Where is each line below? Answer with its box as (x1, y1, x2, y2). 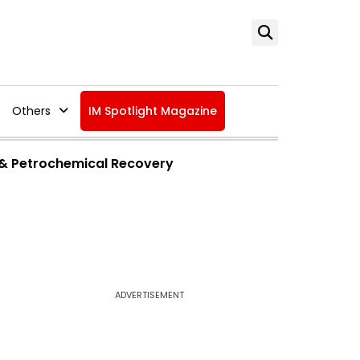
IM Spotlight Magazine (88, 103, 217, 119)
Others (11, 103, 51, 119)
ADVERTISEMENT (114, 288, 184, 301)
